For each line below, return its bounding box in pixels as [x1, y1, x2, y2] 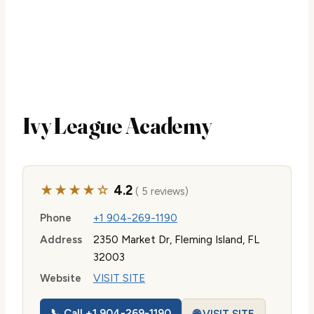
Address [40, 233, 82, 246]
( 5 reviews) [132, 185, 189, 198]
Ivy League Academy [22, 112, 212, 139]
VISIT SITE [93, 272, 145, 285]
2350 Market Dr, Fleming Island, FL [93, 233, 259, 246]
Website [40, 272, 81, 285]
